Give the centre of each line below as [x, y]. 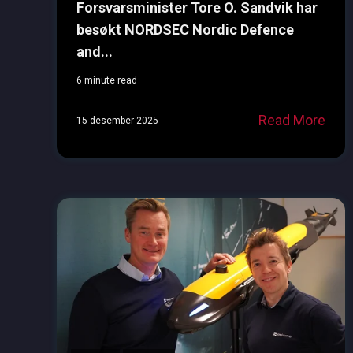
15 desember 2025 [117, 120]
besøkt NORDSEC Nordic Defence [185, 30]
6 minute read [107, 81]
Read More [292, 121]
